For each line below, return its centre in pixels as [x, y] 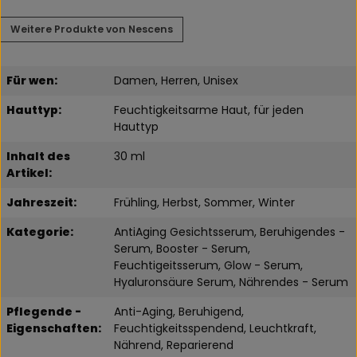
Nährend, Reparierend [174, 345]
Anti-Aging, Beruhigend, [179, 311]
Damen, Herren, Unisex [176, 80]
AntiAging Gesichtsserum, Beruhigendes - [229, 231]
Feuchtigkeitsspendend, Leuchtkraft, [215, 328]
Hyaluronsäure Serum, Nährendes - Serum [231, 282]
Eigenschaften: [54, 328]
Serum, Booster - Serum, [182, 248]
